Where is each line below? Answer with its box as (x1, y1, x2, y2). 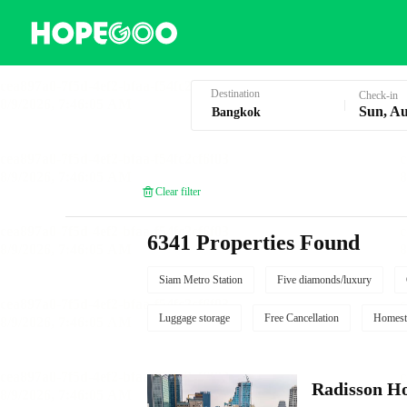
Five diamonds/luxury (277, 273, 372, 286)
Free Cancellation (264, 312, 339, 324)
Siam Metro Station (159, 273, 243, 286)
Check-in (358, 89, 398, 102)
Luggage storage (159, 312, 230, 324)
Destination (210, 87, 260, 100)
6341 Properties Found (147, 231, 360, 254)
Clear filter (155, 184, 201, 198)
